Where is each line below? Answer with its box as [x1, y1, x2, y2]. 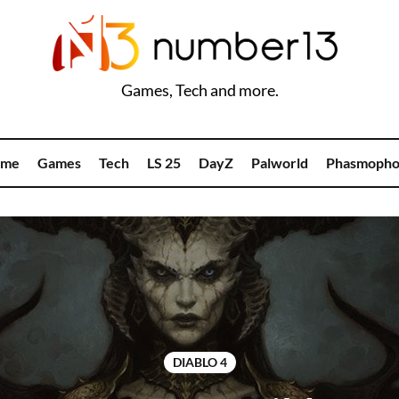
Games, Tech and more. [120, 80, 279, 100]
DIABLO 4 [172, 354, 227, 370]
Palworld [250, 154, 308, 171]
